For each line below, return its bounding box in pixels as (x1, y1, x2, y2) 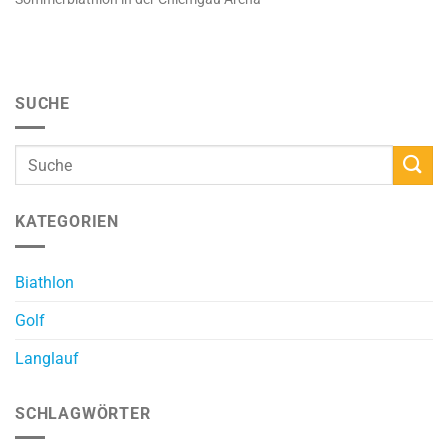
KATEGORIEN (15, 212, 119, 232)
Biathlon (15, 272, 74, 292)
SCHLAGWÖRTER (15, 403, 151, 423)
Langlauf (15, 348, 79, 368)
